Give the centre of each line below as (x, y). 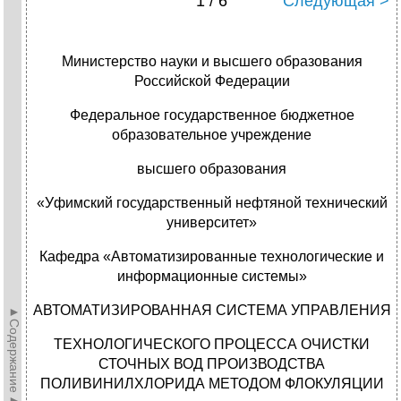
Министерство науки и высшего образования (212, 62)
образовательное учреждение (212, 135)
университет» (212, 223)
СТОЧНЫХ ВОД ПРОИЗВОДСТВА (212, 364)
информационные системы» (212, 277)
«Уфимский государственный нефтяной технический (212, 203)
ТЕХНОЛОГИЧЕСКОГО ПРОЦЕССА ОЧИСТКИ (212, 345)
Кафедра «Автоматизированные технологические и (212, 257)
